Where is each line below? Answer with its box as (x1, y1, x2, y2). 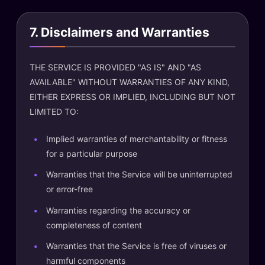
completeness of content (46, 219, 142, 230)
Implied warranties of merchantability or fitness (46, 133, 227, 144)
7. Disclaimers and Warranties (30, 25, 209, 40)
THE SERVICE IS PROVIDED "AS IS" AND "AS (30, 62, 201, 72)
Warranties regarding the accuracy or (46, 205, 190, 215)
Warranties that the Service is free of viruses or (46, 241, 227, 251)
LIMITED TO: (30, 106, 79, 117)
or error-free (46, 184, 93, 194)
